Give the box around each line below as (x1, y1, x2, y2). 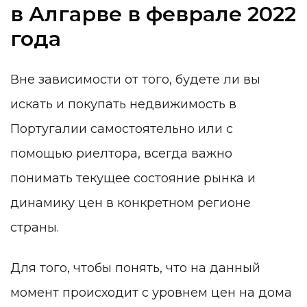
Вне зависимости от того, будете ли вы (10, 71, 260, 87)
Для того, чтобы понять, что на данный (10, 260, 260, 276)
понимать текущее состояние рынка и (10, 170, 256, 186)
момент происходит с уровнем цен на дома (10, 285, 292, 301)
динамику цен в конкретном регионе (10, 195, 251, 210)
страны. (10, 219, 59, 235)
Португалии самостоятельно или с (10, 121, 233, 136)
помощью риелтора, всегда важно (10, 145, 232, 161)
